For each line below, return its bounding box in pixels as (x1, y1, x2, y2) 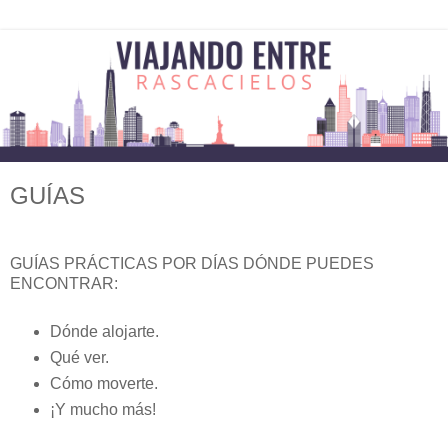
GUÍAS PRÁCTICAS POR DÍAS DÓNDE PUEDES (10, 254, 374, 272)
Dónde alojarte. (49, 323, 159, 341)
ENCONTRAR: (10, 274, 118, 292)
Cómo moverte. (49, 375, 158, 393)
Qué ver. (49, 349, 109, 367)
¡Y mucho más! (49, 401, 156, 419)
